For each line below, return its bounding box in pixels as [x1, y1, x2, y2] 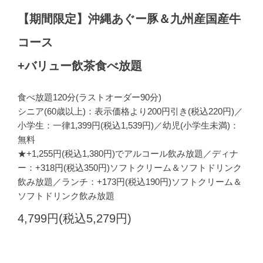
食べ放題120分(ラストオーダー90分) [18, 92, 161, 102]
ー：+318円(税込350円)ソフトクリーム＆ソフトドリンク [18, 162, 242, 173]
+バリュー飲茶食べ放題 [18, 59, 142, 72]
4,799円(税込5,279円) [18, 211, 131, 225]
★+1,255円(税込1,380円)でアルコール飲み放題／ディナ [18, 148, 238, 159]
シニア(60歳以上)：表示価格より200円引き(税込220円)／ [18, 106, 243, 116]
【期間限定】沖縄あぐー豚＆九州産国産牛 [18, 12, 241, 25]
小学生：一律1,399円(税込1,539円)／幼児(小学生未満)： [18, 120, 239, 130]
